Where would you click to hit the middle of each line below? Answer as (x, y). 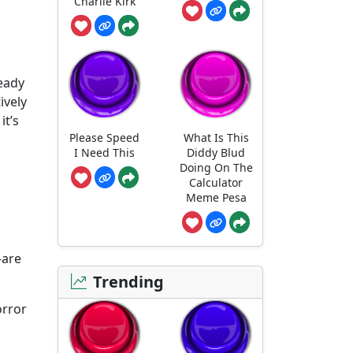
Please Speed (105, 137)
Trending (128, 281)
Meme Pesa (216, 197)
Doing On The (216, 167)
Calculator (216, 182)
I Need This (105, 152)
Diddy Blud (216, 152)
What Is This (216, 137)
